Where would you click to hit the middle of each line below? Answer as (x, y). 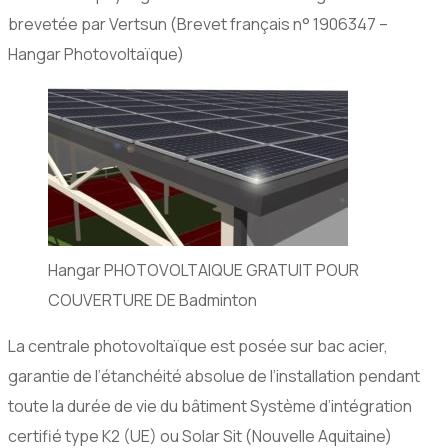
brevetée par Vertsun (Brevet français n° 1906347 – (198, 24)
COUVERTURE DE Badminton (152, 300)
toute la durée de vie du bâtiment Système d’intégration (210, 406)
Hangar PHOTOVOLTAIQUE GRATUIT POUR (203, 270)
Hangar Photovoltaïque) (96, 54)
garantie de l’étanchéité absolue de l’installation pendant (214, 376)
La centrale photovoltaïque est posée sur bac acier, (198, 346)
